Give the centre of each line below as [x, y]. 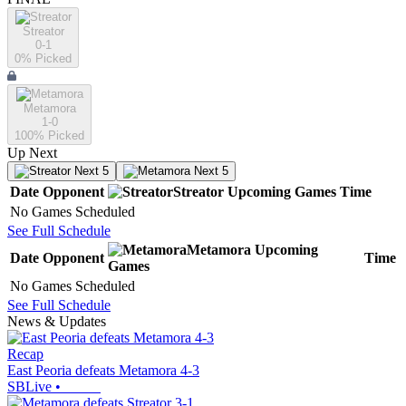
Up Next [32, 153]
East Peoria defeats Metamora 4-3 [103, 371]
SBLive [29, 387]
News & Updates [57, 322]
